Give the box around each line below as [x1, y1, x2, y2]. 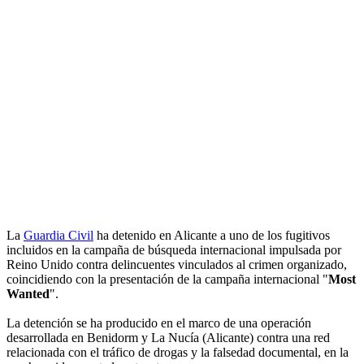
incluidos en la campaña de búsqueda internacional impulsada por [6, 243, 341, 258]
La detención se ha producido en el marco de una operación [6, 316, 311, 331]
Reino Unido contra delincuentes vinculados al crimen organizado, [6, 258, 347, 272]
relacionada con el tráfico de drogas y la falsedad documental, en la [6, 345, 349, 360]
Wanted [6, 287, 50, 301]
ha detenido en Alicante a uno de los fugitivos [93, 228, 330, 243]
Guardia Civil [24, 228, 93, 243]
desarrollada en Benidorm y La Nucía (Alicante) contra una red [6, 331, 330, 345]
